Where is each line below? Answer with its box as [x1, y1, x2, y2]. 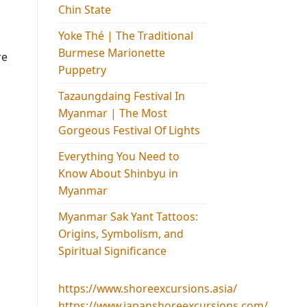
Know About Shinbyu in [58, 165, 178, 181]
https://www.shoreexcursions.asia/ [58, 280, 237, 296]
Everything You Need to [58, 148, 180, 164]
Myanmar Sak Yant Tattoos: [58, 208, 198, 224]
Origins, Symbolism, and [58, 225, 184, 241]
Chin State [58, 1, 111, 17]
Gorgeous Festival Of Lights [58, 122, 200, 138]
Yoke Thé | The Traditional [58, 27, 193, 43]
